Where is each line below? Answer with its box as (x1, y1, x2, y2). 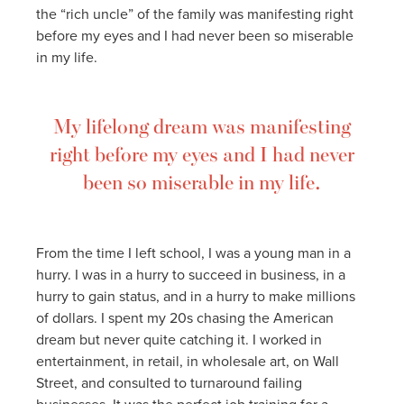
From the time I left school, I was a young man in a (36, 242, 351, 262)
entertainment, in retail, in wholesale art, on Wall (36, 350, 339, 371)
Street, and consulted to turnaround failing (36, 372, 302, 392)
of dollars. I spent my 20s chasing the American (36, 307, 334, 327)
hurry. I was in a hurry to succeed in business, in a (36, 263, 345, 284)
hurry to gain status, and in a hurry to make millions (36, 285, 355, 306)
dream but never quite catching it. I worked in (36, 328, 322, 349)
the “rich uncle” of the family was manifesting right (36, 3, 353, 23)
